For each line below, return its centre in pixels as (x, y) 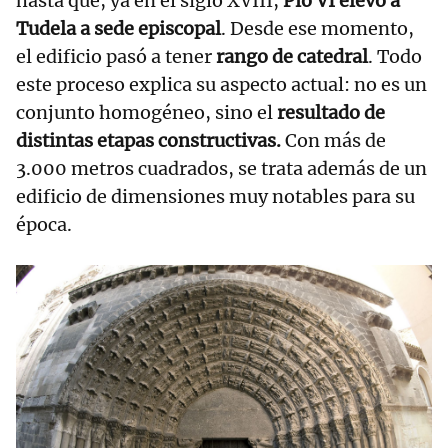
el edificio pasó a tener (116, 56)
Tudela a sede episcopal (118, 28)
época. (44, 224)
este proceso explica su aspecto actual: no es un (221, 84)
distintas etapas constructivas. (148, 140)
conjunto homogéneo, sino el (146, 112)
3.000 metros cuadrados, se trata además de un (221, 168)
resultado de (331, 112)
